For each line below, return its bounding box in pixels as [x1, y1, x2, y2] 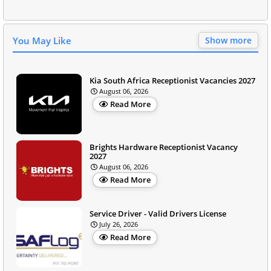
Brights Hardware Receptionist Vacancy [90, 141, 238, 152]
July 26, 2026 [99, 219, 138, 229]
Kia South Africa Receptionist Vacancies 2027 [90, 74, 255, 86]
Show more [205, 34, 252, 46]
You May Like [13, 34, 71, 47]
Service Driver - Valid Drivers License [90, 207, 226, 219]
